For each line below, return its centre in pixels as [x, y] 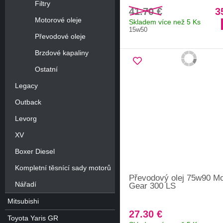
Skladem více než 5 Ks [165, 22]
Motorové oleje [58, 20]
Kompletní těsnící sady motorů [63, 167]
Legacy [26, 85]
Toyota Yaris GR [33, 218]
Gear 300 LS [152, 186]
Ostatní [46, 69]
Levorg [26, 118]
